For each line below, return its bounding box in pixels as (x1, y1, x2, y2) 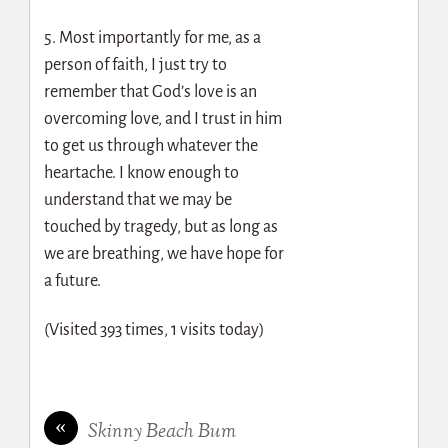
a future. (43, 272, 101, 291)
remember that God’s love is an (43, 83, 257, 102)
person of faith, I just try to (43, 56, 227, 75)
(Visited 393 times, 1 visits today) (43, 320, 265, 339)
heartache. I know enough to (43, 164, 239, 183)
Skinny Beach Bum (87, 417, 236, 446)
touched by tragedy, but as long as (43, 218, 278, 237)
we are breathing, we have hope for (43, 245, 284, 264)
